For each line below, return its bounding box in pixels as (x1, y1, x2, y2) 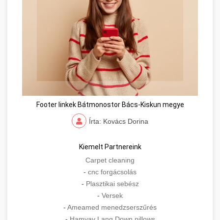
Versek (102, 192, 123, 200)
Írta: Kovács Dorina (89, 117, 148, 126)
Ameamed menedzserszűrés (67, 203, 157, 212)
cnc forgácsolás (88, 168, 137, 176)
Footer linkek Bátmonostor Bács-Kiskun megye (36, 101, 184, 109)
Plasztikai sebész (85, 180, 139, 188)
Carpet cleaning (85, 156, 135, 165)
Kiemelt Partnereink (79, 143, 141, 151)
